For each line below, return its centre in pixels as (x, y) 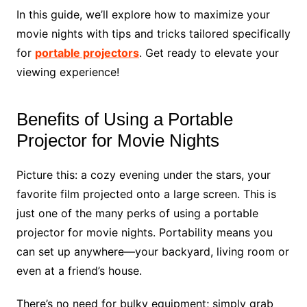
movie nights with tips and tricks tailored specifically (153, 33)
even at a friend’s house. (79, 270)
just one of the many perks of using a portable (137, 213)
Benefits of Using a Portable (124, 119)
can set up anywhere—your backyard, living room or (152, 251)
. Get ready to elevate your (209, 52)
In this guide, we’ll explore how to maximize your (143, 14)
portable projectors (87, 52)
